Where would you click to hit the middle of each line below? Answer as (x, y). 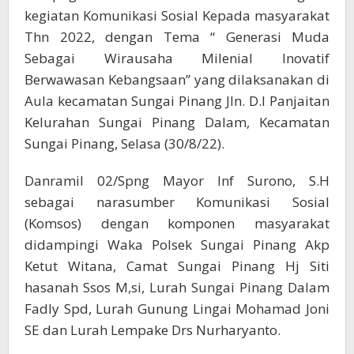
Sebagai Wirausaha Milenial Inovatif (177, 58)
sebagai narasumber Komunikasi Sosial (177, 202)
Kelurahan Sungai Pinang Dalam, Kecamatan (177, 122)
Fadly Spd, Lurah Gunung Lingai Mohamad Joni (177, 309)
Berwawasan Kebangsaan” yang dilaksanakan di (177, 79)
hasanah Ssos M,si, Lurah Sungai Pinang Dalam (177, 287)
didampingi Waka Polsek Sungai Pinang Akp (177, 245)
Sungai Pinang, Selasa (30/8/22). (124, 143)
